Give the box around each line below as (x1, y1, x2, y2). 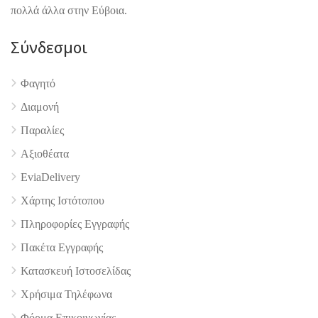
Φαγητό (21, 77, 55, 89)
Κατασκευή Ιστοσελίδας (21, 264, 131, 277)
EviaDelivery (21, 170, 80, 183)
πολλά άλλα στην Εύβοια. (11, 4, 127, 16)
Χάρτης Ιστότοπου (21, 194, 104, 207)
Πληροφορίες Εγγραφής (21, 217, 129, 230)
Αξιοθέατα (21, 147, 69, 160)
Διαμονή (21, 100, 59, 113)
